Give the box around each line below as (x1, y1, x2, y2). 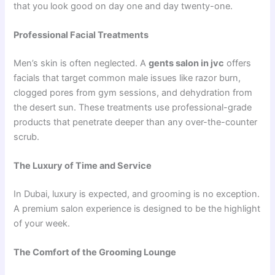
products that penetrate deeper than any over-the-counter (14, 116, 258, 128)
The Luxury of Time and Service (14, 160, 152, 172)
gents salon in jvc (149, 57, 225, 69)
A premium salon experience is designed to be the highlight (14, 203, 261, 215)
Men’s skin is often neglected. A (14, 57, 149, 69)
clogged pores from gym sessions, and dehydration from (14, 87, 253, 98)
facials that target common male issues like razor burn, (14, 72, 241, 83)
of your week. (14, 218, 71, 230)
